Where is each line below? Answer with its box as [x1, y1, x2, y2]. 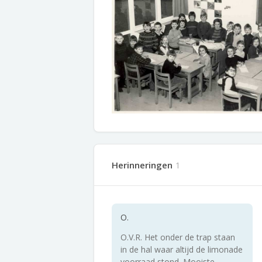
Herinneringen [112, 159, 173, 171]
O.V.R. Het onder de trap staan [120, 232, 235, 243]
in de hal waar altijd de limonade [120, 244, 243, 255]
